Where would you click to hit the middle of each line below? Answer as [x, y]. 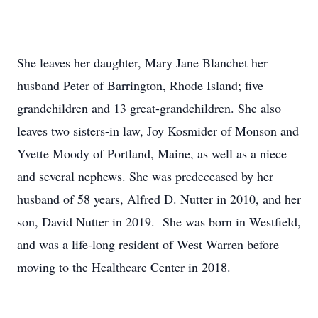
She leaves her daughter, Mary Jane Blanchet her [142, 62]
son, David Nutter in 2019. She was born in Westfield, [159, 221]
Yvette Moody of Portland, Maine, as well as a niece [152, 153]
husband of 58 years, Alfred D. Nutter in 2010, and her [159, 199]
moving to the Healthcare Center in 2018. [124, 267]
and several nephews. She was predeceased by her [145, 176]
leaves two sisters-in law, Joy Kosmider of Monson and [158, 131]
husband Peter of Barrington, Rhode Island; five [140, 85]
